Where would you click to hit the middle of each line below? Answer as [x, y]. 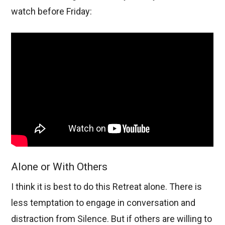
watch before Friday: [52, 12]
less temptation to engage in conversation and [103, 203]
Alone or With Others [60, 166]
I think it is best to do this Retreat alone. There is [107, 187]
